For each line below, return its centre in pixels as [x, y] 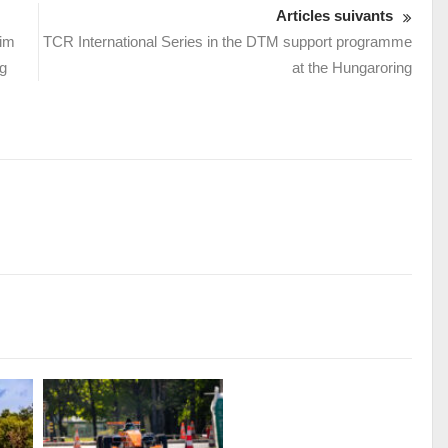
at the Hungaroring [351, 68]
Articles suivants [334, 16]
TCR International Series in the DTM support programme [227, 42]
